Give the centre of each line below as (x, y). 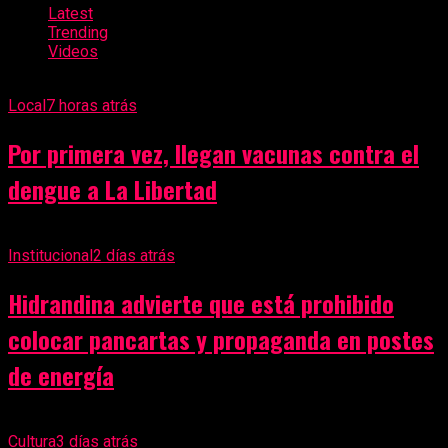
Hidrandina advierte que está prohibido (201, 302)
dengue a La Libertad (112, 189)
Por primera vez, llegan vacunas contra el (213, 153)
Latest (70, 14)
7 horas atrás (91, 106)
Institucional (50, 255)
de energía (61, 374)
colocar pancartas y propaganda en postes (221, 338)
